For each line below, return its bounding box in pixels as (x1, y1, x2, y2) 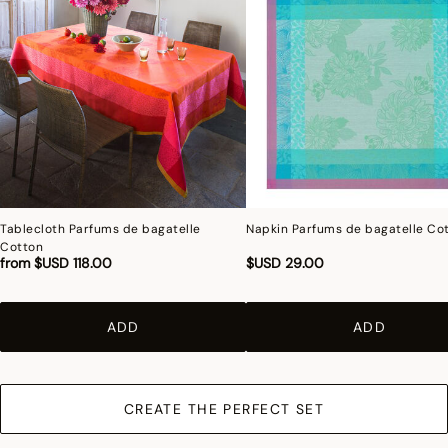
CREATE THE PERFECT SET (123, 400, 325, 419)
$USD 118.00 (34, 254, 112, 273)
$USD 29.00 (246, 254, 325, 273)
